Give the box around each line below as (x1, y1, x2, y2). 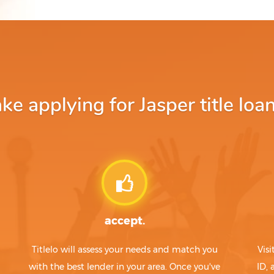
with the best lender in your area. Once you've (29, 261, 221, 273)
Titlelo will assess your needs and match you (31, 244, 218, 256)
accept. (104, 214, 145, 228)
